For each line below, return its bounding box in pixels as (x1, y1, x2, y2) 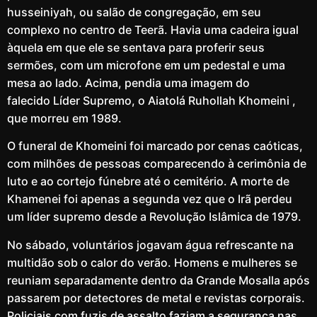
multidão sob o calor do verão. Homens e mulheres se (7, 255, 297, 270)
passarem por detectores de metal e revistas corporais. (7, 290, 305, 305)
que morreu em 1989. (7, 110, 122, 125)
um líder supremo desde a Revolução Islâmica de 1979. (7, 209, 301, 224)
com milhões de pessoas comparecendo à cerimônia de (7, 156, 306, 171)
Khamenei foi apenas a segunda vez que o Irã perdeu (7, 192, 292, 207)
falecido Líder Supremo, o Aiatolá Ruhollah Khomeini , (7, 93, 296, 108)
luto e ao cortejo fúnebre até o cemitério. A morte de (7, 174, 289, 189)
